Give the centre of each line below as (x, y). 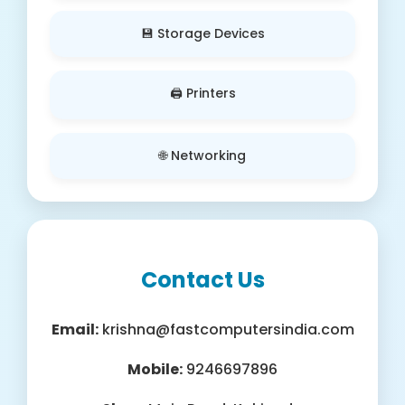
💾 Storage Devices (202, 33)
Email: (75, 329)
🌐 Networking (202, 155)
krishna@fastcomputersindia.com (226, 329)
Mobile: (155, 369)
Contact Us (202, 279)
